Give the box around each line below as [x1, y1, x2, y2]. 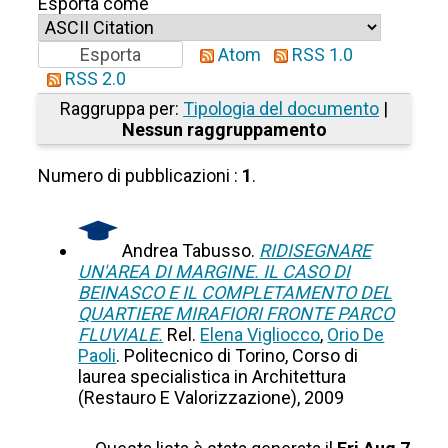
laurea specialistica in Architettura [78, 366, 347, 388]
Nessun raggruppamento [121, 119, 327, 141]
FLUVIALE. [78, 324, 164, 346]
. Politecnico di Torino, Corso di [116, 345, 359, 367]
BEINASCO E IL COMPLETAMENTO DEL [78, 282, 393, 304]
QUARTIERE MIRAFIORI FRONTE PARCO [78, 303, 395, 325]
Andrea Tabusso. [122, 240, 260, 262]
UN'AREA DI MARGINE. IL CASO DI [78, 261, 351, 283]
